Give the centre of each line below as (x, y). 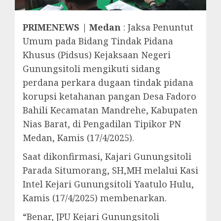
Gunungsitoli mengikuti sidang (92, 69)
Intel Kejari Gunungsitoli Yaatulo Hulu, (108, 184)
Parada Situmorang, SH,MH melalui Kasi (110, 170)
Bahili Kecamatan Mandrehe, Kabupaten (110, 110)
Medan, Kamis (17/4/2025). (78, 138)
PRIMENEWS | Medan (72, 27)
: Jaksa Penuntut (157, 27)
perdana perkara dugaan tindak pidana (108, 83)
